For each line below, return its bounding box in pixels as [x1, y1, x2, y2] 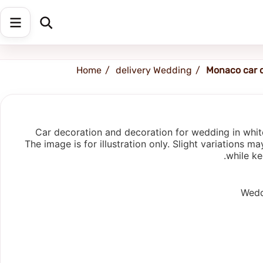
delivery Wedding [116, 65, 192, 76]
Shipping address [37, 11, 114, 23]
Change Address [114, 12, 171, 22]
